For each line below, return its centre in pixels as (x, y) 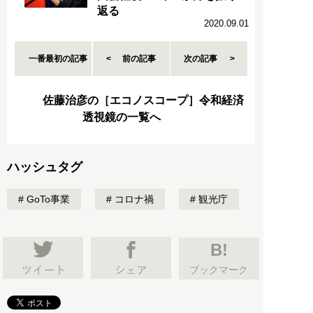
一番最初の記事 (58, 59)
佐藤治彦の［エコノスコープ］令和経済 (143, 101)
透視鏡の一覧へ (122, 117)
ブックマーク (219, 269)
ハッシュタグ (45, 167)
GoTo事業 (47, 199)
